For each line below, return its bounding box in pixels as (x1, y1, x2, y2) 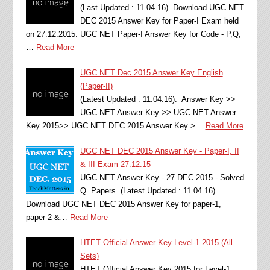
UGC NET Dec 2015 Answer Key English (80, 68, 223, 77)
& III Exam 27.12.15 (80, 160, 151, 169)
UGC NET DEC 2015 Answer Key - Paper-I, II (80, 146, 239, 155)
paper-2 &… (25, 213, 67, 222)
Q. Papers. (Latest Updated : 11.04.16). (80, 186, 218, 195)
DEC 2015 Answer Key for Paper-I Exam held (80, 16, 239, 25)
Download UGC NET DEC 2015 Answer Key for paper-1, (25, 199, 221, 209)
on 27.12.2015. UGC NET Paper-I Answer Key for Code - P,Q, (25, 30, 241, 39)
